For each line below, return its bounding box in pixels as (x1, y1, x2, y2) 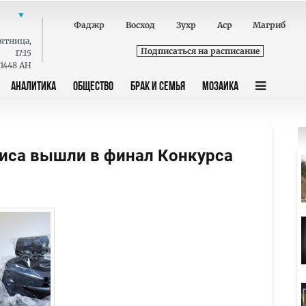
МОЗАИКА (202, 81, 238, 94)
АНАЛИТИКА (11, 81, 56, 94)
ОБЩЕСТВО (73, 81, 113, 94)
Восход (126, 19, 156, 30)
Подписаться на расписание (141, 45, 260, 56)
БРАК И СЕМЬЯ (130, 81, 185, 94)
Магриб (253, 19, 286, 30)
